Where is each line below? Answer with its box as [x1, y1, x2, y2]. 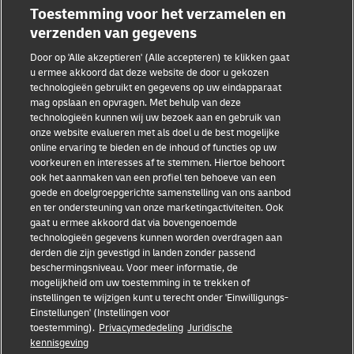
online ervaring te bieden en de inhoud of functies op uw [30, 141, 277, 154]
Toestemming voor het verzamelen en [30, 5, 287, 24]
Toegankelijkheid [17, 239, 98, 253]
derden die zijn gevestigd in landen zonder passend [30, 247, 256, 259]
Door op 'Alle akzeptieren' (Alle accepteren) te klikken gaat [30, 51, 290, 64]
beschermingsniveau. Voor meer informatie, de [30, 262, 239, 274]
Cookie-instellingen [17, 301, 109, 314]
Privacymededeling [99, 322, 184, 334]
